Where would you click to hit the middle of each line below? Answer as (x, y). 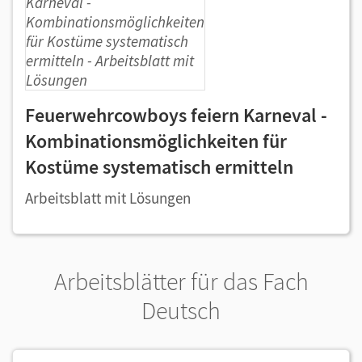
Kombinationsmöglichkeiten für (156, 141)
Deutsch (181, 310)
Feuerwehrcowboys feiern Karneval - (176, 115)
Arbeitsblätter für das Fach (181, 281)
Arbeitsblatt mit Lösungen (108, 198)
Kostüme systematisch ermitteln (159, 167)
